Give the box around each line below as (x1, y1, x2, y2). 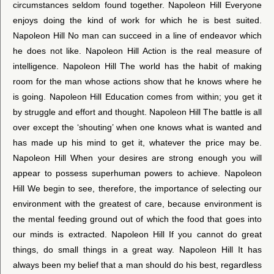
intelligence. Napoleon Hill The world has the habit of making (13, 61, 262, 71)
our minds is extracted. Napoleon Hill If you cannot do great (13, 229, 262, 239)
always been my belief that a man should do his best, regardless (13, 259, 262, 270)
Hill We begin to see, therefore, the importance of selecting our (13, 183, 262, 193)
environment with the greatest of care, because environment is (13, 198, 262, 209)
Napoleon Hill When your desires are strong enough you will (13, 152, 262, 163)
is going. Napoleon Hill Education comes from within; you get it (13, 91, 262, 102)
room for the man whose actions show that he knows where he (13, 76, 262, 86)
